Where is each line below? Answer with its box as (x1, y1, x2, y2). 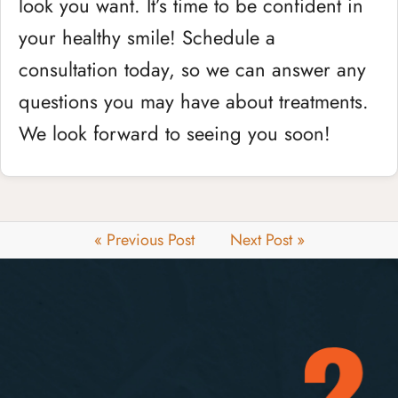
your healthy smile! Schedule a (19, 23, 275, 52)
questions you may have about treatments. (19, 87, 369, 115)
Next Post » (229, 228, 305, 251)
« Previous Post (93, 228, 195, 251)
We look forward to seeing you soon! (19, 119, 330, 147)
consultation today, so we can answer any (19, 55, 366, 84)
